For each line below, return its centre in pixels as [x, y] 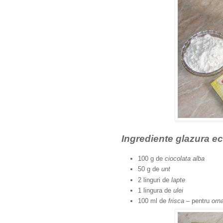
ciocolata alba [186, 158]
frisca [176, 201]
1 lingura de [156, 190]
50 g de [150, 169]
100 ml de [153, 201]
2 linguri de [155, 180]
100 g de [151, 158]
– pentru [198, 201]
